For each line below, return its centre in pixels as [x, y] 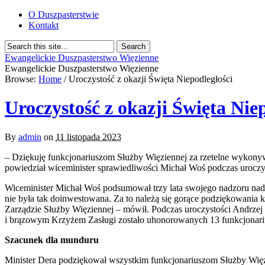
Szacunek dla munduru [52, 240]
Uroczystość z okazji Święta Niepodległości [151, 79]
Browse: [20, 79]
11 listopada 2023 [88, 137]
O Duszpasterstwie [64, 14]
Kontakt [43, 25]
